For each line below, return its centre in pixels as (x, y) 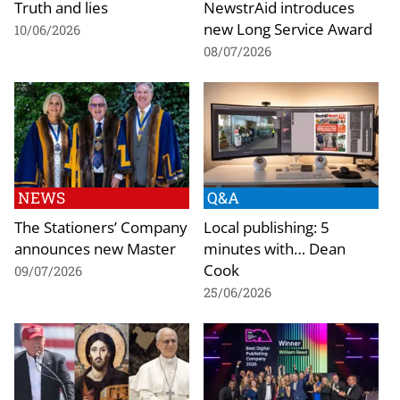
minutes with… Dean (275, 248)
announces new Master (95, 248)
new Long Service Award (288, 29)
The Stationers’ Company (101, 226)
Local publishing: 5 (267, 226)
